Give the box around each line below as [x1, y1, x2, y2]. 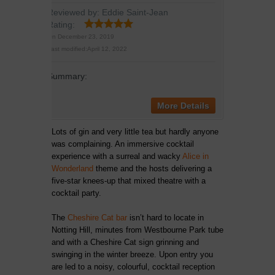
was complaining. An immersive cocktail [52, 139, 194, 149]
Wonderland [52, 164, 93, 173]
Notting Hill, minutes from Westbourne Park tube [52, 225, 223, 234]
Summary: [47, 71, 87, 81]
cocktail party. [52, 188, 101, 198]
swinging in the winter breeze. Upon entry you [52, 250, 213, 259]
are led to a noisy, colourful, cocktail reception [52, 262, 215, 271]
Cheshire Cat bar [68, 213, 127, 222]
